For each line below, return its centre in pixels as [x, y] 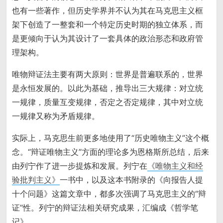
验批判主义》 [36, 180]
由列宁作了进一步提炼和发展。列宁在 [80, 166]
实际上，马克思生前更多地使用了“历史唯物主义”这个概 [111, 138]
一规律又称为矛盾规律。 [56, 116]
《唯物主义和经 [175, 166]
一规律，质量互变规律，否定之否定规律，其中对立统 [108, 102]
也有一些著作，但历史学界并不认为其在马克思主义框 [108, 11]
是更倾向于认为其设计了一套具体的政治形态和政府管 [108, 39]
